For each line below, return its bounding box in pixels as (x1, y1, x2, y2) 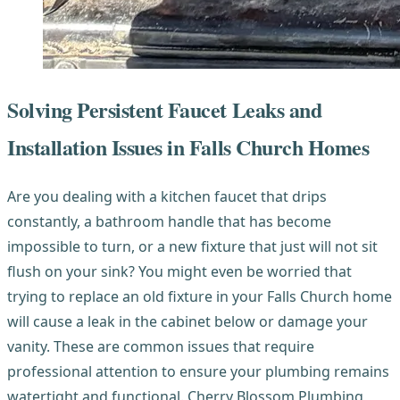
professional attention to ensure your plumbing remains (7, 361, 389, 381)
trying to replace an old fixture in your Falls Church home (7, 286, 392, 306)
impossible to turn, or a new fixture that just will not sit (7, 236, 378, 256)
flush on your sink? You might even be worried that (7, 261, 352, 281)
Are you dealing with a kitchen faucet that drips (7, 186, 327, 206)
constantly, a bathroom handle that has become (7, 211, 331, 231)
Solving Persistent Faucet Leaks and (7, 93, 322, 125)
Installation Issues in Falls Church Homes (7, 130, 370, 162)
